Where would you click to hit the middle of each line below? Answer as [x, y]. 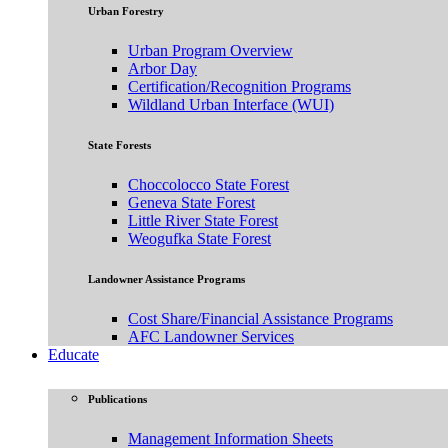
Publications [117, 399]
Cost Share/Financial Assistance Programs [260, 319]
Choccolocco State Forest [208, 185]
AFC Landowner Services [211, 337]
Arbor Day [162, 69]
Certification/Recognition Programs [239, 87]
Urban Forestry [126, 11]
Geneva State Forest [191, 203]
